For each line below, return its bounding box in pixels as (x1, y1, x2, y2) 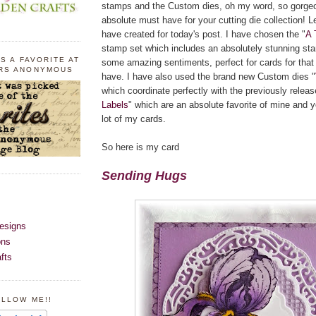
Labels (102, 99, 128, 110)
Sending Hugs (102, 168, 187, 183)
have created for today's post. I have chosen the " (102, 28, 305, 39)
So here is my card (102, 141, 179, 152)
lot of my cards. (102, 113, 166, 124)
